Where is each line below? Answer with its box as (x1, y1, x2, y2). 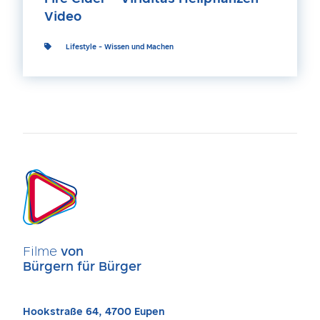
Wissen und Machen (104, 44, 174, 51)
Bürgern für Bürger (23, 261, 141, 274)
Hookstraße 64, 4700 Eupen (23, 308, 165, 318)
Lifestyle (66, 44, 96, 51)
